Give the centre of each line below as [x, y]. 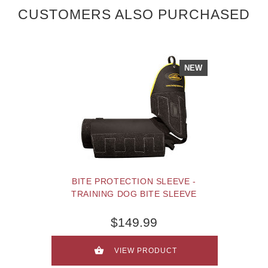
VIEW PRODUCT [146, 251]
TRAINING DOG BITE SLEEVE [134, 194]
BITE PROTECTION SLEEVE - [134, 182]
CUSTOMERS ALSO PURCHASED [134, 14]
